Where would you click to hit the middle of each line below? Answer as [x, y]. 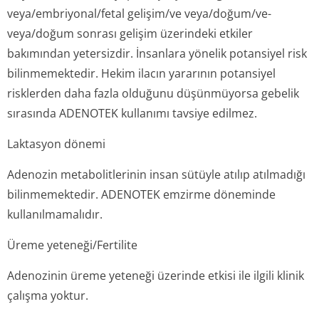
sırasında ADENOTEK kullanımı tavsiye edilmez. [132, 113]
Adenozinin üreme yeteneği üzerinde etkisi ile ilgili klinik [156, 276]
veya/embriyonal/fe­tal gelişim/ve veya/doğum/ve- [139, 14]
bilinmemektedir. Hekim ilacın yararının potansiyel [141, 73]
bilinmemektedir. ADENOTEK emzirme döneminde [141, 194]
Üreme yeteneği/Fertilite [72, 245]
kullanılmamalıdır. [55, 214]
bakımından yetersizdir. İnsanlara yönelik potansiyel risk [157, 53]
